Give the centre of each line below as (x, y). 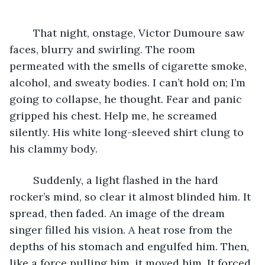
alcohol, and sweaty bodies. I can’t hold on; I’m (129, 82)
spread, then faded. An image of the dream (119, 213)
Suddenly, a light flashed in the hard (27, 180)
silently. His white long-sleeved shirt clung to (128, 132)
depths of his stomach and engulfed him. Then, (131, 246)
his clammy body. (54, 148)
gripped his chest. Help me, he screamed (115, 115)
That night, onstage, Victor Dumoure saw (27, 33)
